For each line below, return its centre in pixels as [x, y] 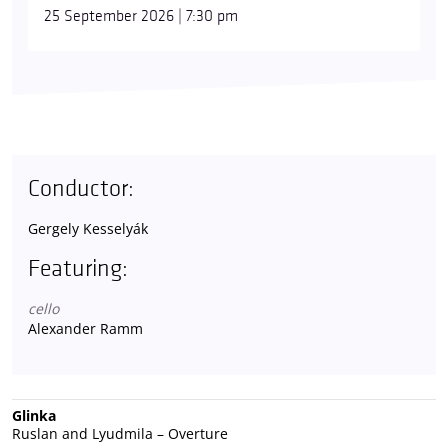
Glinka [34, 415]
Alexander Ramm [85, 328]
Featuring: [78, 268]
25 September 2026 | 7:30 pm [141, 16]
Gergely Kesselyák [88, 228]
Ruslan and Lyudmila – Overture [120, 433]
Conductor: [81, 188]
